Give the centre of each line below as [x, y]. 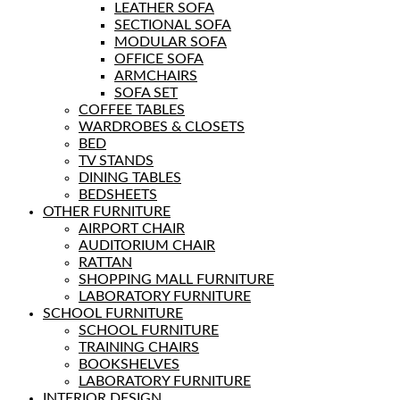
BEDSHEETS [118, 194]
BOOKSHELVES [129, 364]
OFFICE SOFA [159, 58]
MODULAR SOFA [171, 42]
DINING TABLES [130, 177]
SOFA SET [146, 92]
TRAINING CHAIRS [139, 347]
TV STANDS [116, 160]
